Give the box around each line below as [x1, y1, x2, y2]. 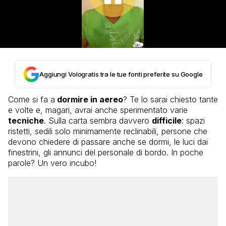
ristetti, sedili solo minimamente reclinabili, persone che [8, 126, 207, 136]
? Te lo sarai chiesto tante [123, 94, 218, 104]
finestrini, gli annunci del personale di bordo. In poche [8, 147, 203, 157]
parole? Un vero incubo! [8, 157, 96, 168]
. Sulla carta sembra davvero [44, 115, 152, 126]
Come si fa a [8, 94, 55, 104]
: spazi [182, 115, 205, 126]
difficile [152, 115, 182, 126]
